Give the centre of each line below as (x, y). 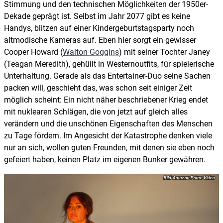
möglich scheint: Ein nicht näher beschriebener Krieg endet (106, 100)
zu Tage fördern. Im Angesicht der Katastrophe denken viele (108, 135)
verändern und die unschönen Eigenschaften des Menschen (108, 123)
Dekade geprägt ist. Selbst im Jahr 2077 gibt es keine (97, 16)
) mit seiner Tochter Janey (165, 52)
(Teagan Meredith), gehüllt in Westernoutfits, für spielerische (109, 64)
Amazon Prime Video (193, 177)
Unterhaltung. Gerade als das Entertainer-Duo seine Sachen (107, 76)
